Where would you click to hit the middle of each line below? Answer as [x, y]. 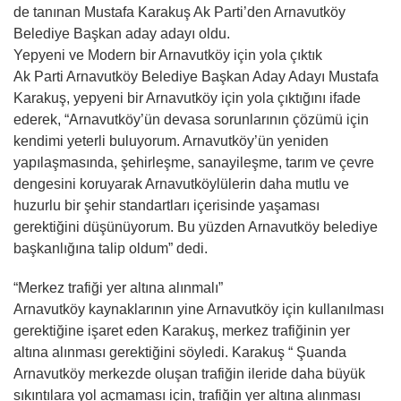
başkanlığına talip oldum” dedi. [111, 248]
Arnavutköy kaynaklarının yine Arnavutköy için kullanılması [199, 309]
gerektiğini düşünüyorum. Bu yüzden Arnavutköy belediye [196, 226]
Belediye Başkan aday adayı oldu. [122, 33]
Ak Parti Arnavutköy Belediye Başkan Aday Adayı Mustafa [196, 76]
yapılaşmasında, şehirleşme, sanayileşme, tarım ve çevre [194, 162]
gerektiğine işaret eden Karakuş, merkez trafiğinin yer [182, 330]
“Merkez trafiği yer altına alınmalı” [118, 287]
